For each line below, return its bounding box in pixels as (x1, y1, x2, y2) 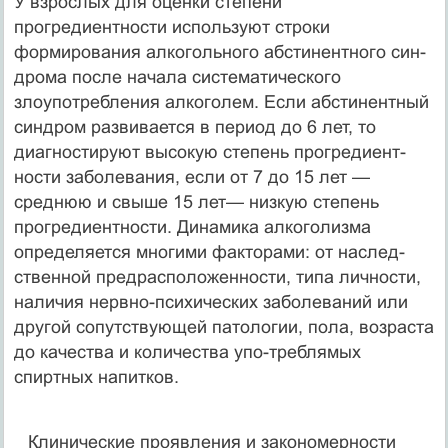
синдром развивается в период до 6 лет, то (13, 116, 376, 137)
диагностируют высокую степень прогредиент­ (13, 141, 406, 162)
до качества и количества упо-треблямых (13, 341, 361, 362)
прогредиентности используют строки (13, 16, 330, 37)
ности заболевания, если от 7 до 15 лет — (13, 166, 370, 187)
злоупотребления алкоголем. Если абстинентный (13, 91, 429, 112)
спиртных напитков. (13, 366, 179, 387)
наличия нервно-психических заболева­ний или (13, 291, 408, 312)
